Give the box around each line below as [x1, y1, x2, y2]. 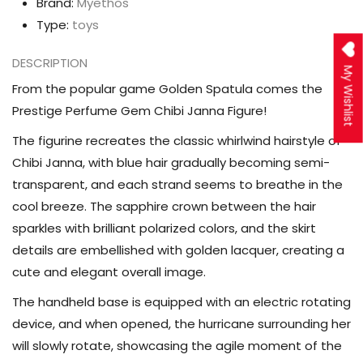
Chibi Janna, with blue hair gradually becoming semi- [12, 154, 330, 172]
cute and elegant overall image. [12, 263, 206, 281]
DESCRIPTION [12, 54, 88, 72]
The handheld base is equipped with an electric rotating [12, 293, 351, 311]
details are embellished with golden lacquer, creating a [12, 241, 344, 259]
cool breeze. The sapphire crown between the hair [12, 198, 316, 216]
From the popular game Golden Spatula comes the [12, 80, 322, 98]
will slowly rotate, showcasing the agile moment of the [12, 337, 342, 355]
